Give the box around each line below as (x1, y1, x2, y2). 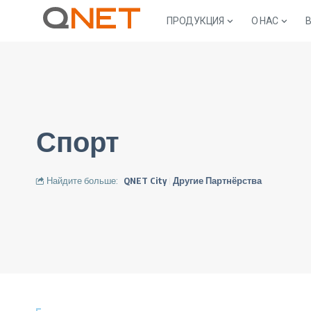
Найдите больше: (47, 175, 118, 187)
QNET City (124, 175, 167, 187)
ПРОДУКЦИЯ (167, 15, 224, 26)
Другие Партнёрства (173, 175, 262, 187)
